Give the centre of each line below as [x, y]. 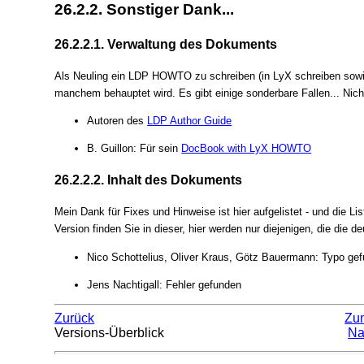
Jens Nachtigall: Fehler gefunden [165, 284]
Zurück [75, 318]
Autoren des [117, 120]
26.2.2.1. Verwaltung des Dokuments [166, 44]
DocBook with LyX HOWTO [247, 149]
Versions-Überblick [110, 332]
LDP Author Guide [190, 120]
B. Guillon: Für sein [134, 149]
